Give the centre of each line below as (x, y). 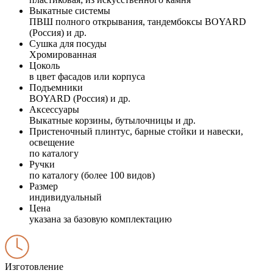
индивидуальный (66, 197)
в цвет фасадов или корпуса (87, 76)
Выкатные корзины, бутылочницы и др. (112, 120)
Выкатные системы (70, 10)
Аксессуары (54, 109)
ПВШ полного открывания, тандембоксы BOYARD (138, 21)
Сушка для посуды (68, 43)
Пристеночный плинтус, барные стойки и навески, (136, 131)
